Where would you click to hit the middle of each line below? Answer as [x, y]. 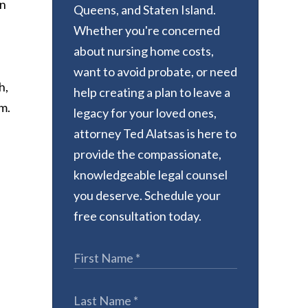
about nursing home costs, [144, 51]
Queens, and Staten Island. [145, 10]
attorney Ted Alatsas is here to [155, 133]
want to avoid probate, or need [155, 71]
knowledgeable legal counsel [151, 175]
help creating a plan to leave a [152, 92]
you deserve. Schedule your [147, 195]
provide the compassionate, [147, 154]
